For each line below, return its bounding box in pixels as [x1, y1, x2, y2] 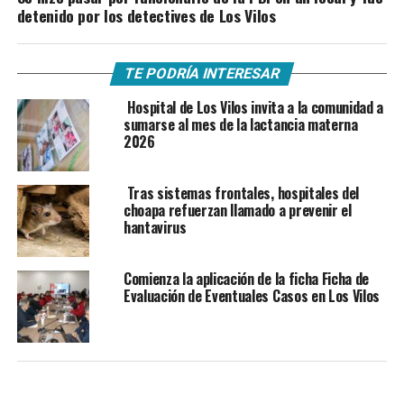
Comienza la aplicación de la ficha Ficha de [123, 267, 370, 289]
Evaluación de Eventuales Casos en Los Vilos [123, 284, 381, 307]
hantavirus [123, 216, 187, 238]
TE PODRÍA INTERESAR [122, 64, 282, 82]
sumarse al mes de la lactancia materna [123, 113, 358, 135]
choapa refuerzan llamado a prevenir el [123, 198, 352, 221]
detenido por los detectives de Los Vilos [16, 3, 276, 27]
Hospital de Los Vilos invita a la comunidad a [123, 96, 384, 118]
